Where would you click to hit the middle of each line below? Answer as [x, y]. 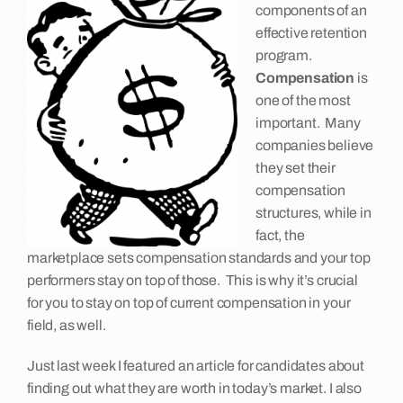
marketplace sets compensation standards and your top [199, 258]
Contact [202, 92]
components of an [311, 11]
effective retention [311, 33]
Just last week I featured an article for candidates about [196, 366]
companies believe [315, 146]
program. [285, 56]
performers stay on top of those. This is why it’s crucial [193, 281]
